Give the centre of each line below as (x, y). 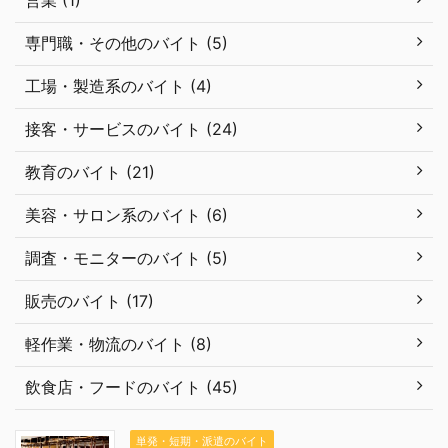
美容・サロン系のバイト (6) (126, 214)
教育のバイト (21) (90, 171)
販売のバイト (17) (89, 300)
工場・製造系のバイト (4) (118, 85)
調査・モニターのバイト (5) (126, 257)
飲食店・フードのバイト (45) (131, 386)
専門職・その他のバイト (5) (126, 42)
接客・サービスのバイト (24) (131, 128)
